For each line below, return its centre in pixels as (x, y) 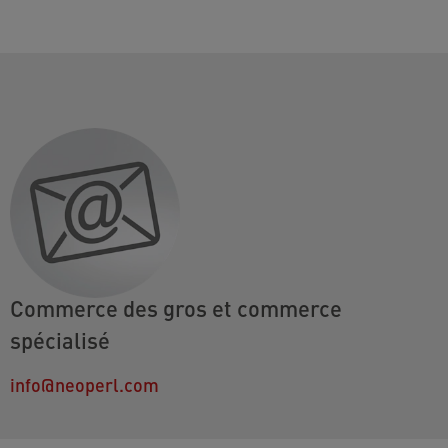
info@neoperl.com (84, 384)
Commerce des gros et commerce (176, 307)
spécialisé (60, 339)
